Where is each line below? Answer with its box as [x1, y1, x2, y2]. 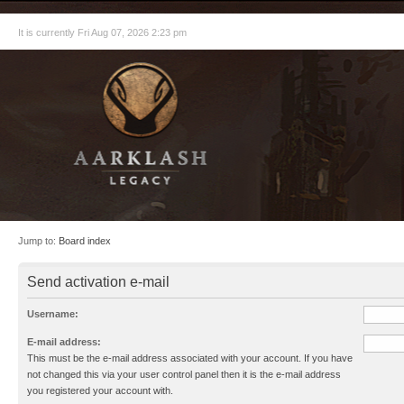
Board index [59, 235, 111, 246]
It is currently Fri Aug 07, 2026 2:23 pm [18, 27, 187, 38]
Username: [27, 308, 78, 320]
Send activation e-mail [27, 273, 170, 289]
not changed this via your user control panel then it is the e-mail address [27, 369, 341, 381]
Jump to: [18, 235, 59, 246]
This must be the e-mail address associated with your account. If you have [27, 353, 353, 364]
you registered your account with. [27, 385, 173, 397]
